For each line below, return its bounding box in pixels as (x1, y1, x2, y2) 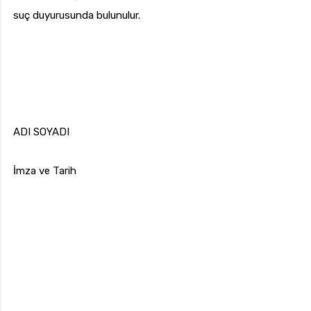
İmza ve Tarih (13, 165, 76, 178)
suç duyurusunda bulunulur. (13, 9, 140, 22)
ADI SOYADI (13, 126, 69, 139)
